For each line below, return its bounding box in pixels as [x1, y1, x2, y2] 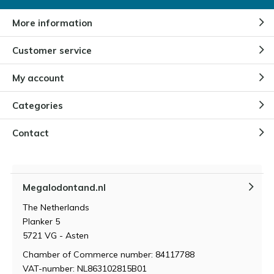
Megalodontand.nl [23, 181, 106, 193]
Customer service [12, 44, 92, 56]
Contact [12, 127, 49, 139]
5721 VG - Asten [23, 230, 89, 242]
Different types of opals [106, 54, 205, 65]
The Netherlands [23, 202, 89, 213]
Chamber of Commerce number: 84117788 [23, 249, 194, 261]
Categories [12, 99, 63, 111]
